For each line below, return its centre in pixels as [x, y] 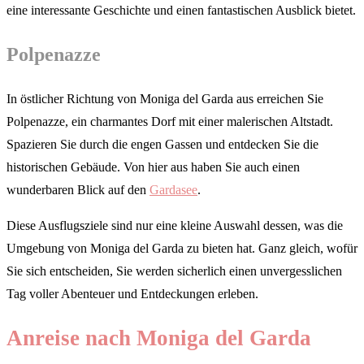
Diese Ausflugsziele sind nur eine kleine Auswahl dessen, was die [175, 225]
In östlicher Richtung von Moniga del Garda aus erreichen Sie [165, 98]
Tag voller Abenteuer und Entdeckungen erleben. [132, 293]
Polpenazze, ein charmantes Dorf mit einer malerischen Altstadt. [170, 121]
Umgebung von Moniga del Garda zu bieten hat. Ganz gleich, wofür [182, 248]
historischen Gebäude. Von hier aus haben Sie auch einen [153, 167]
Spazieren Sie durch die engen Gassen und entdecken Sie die [162, 144]
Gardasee [173, 189]
